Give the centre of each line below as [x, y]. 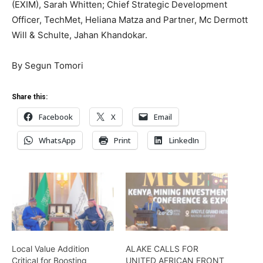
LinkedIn [184, 140]
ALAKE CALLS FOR [162, 249]
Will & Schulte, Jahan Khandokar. [80, 35]
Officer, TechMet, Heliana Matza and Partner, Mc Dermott [130, 19]
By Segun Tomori [48, 65]
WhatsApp [57, 140]
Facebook [56, 117]
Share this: [30, 97]
